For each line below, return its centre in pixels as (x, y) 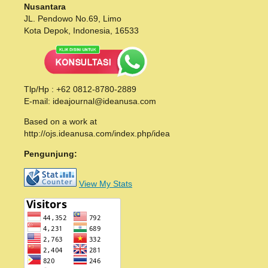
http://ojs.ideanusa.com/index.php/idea (97, 133)
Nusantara (45, 7)
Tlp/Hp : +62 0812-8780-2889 (80, 89)
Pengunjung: (51, 153)
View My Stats (106, 183)
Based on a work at (60, 121)
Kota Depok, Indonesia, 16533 (81, 31)
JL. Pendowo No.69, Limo (73, 19)
